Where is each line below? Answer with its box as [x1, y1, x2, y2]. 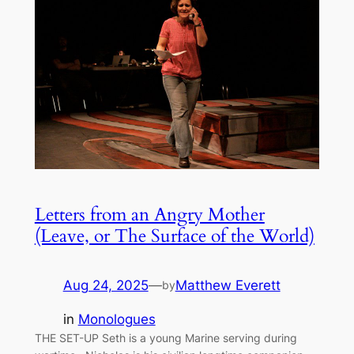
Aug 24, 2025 [62, 277, 149, 294]
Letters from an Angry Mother [34, 202, 265, 228]
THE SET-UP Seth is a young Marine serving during [34, 331, 297, 345]
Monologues [77, 311, 156, 328]
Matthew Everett [175, 277, 281, 294]
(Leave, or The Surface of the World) [34, 224, 314, 249]
